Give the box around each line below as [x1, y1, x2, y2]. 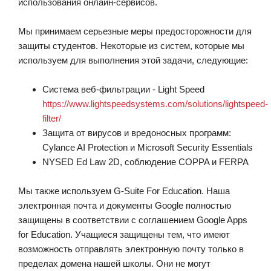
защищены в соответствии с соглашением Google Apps [18, 215, 247, 225]
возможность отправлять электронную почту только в [18, 244, 244, 254]
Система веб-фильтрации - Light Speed [42, 84, 204, 94]
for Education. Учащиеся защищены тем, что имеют [18, 229, 230, 240]
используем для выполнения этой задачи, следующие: [18, 55, 248, 65]
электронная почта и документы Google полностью [18, 200, 231, 211]
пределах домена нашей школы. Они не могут [18, 258, 211, 269]
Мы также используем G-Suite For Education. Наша [18, 186, 230, 196]
